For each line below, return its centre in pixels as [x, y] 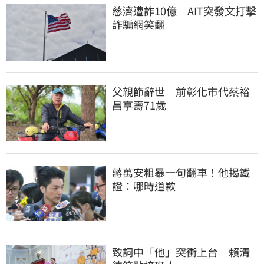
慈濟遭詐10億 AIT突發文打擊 [184, 11]
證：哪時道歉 [144, 185]
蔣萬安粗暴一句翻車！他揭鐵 [181, 172]
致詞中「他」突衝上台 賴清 [181, 252]
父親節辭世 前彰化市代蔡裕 [181, 91]
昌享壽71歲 [139, 105]
